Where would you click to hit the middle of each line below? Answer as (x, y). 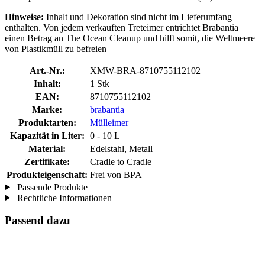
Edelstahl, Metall (121, 148)
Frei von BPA (116, 174)
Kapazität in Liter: (47, 135)
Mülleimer (109, 122)
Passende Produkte (51, 187)
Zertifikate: (47, 161)
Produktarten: (47, 122)
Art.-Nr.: (47, 70)
